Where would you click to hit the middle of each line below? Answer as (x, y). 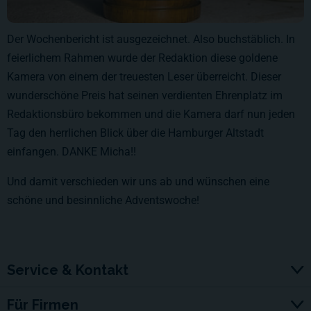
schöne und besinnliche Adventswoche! (103, 200)
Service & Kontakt (68, 270)
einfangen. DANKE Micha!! (72, 151)
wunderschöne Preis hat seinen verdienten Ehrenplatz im (145, 95)
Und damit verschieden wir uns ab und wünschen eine (138, 181)
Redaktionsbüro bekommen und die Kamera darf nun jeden (151, 114)
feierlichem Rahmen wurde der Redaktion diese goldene (142, 58)
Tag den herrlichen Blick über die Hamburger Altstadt (135, 133)
